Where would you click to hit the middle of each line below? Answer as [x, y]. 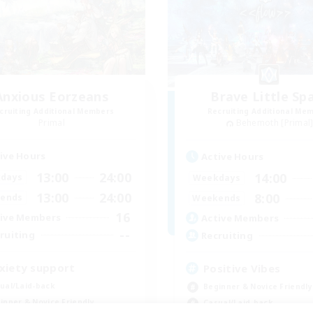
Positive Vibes [242, 268]
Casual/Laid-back [238, 302]
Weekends [217, 198]
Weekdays [217, 178]
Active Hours [233, 156]
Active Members [240, 218]
